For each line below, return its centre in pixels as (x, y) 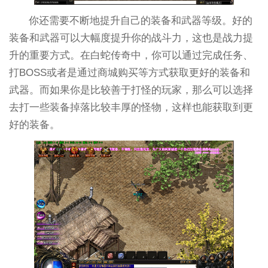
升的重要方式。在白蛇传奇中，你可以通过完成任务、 (131, 55)
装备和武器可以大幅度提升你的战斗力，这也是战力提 (131, 38)
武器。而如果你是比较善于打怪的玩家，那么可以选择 (131, 90)
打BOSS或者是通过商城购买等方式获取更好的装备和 (129, 72)
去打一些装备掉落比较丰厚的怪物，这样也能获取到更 (131, 107)
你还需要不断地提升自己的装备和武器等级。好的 (141, 20)
